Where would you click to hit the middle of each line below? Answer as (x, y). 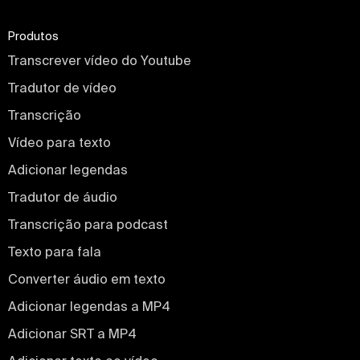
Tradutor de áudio (63, 197)
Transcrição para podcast (88, 225)
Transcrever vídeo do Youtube (100, 61)
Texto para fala (55, 252)
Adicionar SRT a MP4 (72, 334)
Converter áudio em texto (87, 279)
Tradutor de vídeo (62, 88)
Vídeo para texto (59, 143)
